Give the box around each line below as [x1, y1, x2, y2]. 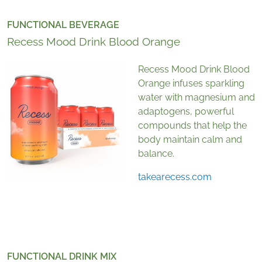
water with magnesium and [138, 92, 255, 104]
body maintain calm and [138, 134, 242, 146]
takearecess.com [138, 171, 212, 183]
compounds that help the [138, 120, 247, 132]
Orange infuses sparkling [138, 78, 244, 89]
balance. [138, 148, 174, 160]
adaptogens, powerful [138, 106, 234, 118]
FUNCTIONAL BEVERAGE [7, 19, 119, 31]
